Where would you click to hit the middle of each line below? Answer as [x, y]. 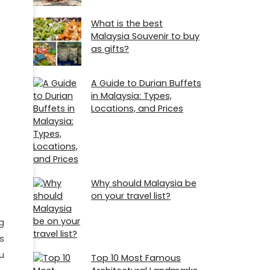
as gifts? [110, 49]
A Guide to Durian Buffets [146, 83]
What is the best [127, 23]
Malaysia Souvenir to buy [145, 36]
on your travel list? [131, 196]
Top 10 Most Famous [136, 258]
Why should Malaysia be [144, 184]
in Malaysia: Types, [131, 96]
